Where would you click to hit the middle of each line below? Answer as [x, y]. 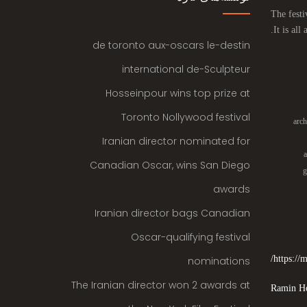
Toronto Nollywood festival [185, 117]
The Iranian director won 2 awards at [160, 285]
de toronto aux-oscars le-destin [171, 45]
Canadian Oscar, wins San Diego [170, 165]
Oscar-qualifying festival [190, 237]
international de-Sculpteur [186, 69]
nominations [219, 261]
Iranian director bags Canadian [172, 213]
